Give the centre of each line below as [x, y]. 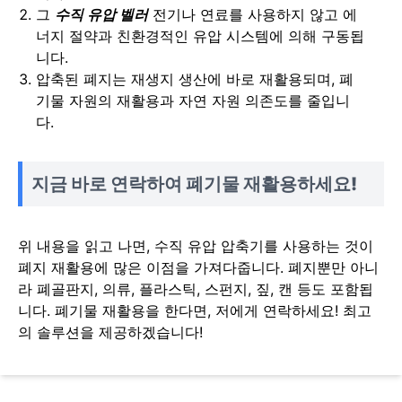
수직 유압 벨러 [101, 14]
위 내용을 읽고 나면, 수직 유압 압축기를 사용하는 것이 [196, 245]
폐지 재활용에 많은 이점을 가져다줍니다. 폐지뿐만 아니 [198, 267]
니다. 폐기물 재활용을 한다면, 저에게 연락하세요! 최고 [195, 310]
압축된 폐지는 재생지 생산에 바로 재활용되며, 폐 [195, 79]
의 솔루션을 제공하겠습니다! [110, 332]
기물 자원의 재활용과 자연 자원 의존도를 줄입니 [193, 100]
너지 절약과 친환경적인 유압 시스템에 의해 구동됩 [200, 35]
